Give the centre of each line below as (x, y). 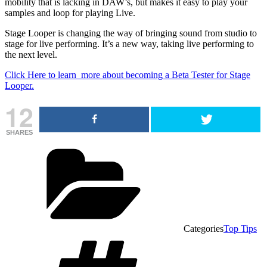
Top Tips (240, 228)
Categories (204, 228)
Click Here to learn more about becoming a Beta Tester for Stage (128, 74)
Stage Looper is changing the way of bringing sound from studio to (131, 33)
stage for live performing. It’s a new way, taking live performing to (129, 44)
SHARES (19, 132)
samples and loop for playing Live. (70, 13)
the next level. (31, 54)
